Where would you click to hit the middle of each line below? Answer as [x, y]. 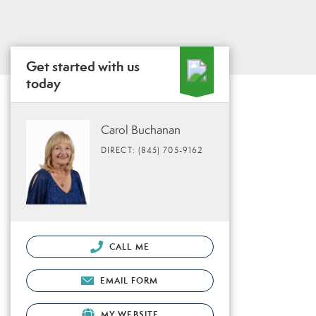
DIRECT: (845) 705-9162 [152, 150]
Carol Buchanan [141, 130]
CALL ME [128, 246]
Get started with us [83, 66]
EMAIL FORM [129, 280]
